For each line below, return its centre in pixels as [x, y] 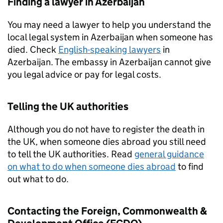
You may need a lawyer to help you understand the [109, 25]
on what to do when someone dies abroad [92, 167]
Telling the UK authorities [68, 107]
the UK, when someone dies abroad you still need [107, 142]
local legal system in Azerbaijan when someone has [110, 37]
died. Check [33, 50]
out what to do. [38, 179]
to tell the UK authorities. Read [71, 154]
